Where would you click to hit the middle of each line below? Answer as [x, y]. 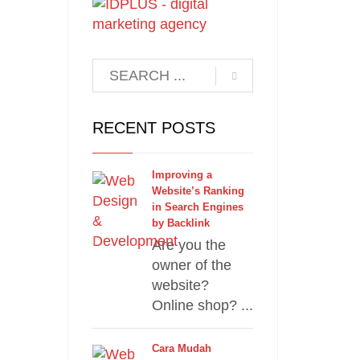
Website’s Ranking [198, 191]
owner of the [191, 265]
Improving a [182, 175]
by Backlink [180, 223]
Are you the [188, 245]
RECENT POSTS [153, 128]
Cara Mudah [181, 348]
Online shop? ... [202, 305]
